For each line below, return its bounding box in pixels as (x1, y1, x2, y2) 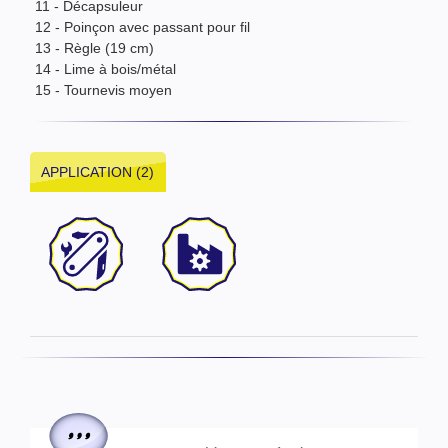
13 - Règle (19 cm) (35, 40, 154, 57)
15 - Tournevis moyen (35, 82, 172, 99)
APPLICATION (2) (41, 164, 155, 181)
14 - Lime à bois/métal (35, 61, 176, 78)
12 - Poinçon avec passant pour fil (35, 19, 250, 36)
